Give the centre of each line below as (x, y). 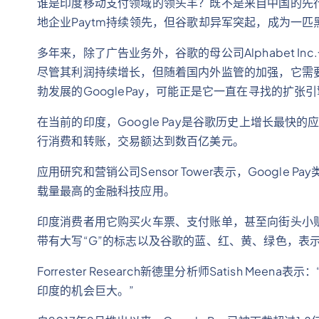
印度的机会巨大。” (86, 290)
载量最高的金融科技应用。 (106, 190)
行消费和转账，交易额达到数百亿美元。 (141, 141)
